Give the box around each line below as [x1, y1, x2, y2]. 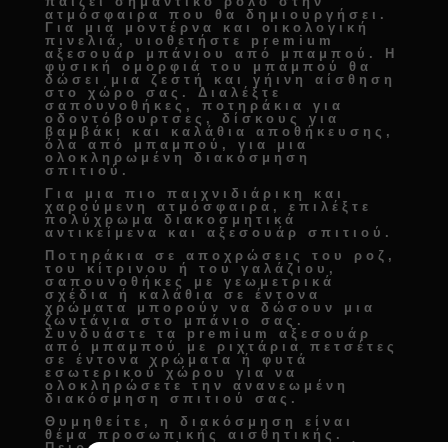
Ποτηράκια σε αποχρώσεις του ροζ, [44, 247, 396, 263]
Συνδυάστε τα [44, 325, 187, 341]
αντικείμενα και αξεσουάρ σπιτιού [44, 224, 385, 240]
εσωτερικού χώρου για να [44, 364, 298, 380]
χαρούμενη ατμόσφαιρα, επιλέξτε [44, 198, 372, 214]
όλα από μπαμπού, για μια [44, 136, 309, 152]
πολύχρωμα [44, 211, 164, 227]
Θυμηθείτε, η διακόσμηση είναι [44, 413, 354, 429]
